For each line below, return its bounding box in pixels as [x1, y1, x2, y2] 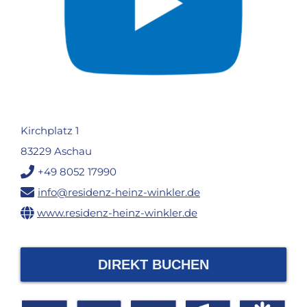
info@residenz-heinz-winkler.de [38, 186, 200, 199]
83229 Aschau [21, 145, 92, 158]
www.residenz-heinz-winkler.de [37, 206, 197, 220]
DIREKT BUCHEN [98, 257, 209, 273]
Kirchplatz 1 [21, 124, 79, 138]
